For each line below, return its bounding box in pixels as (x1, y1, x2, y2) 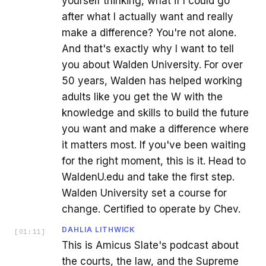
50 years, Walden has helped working (62, 74, 242, 87)
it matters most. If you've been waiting (62, 138, 246, 151)
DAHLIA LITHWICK (62, 224, 136, 234)
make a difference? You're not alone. (62, 26, 236, 39)
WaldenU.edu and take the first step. (62, 170, 235, 183)
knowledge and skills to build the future (62, 106, 249, 119)
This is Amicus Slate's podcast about (62, 239, 239, 251)
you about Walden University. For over (62, 58, 243, 71)
